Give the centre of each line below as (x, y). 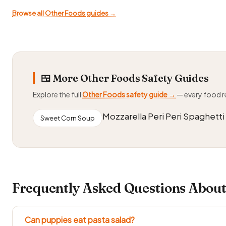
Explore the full (58, 94)
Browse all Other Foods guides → (64, 13)
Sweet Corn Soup (68, 118)
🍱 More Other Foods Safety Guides (125, 78)
